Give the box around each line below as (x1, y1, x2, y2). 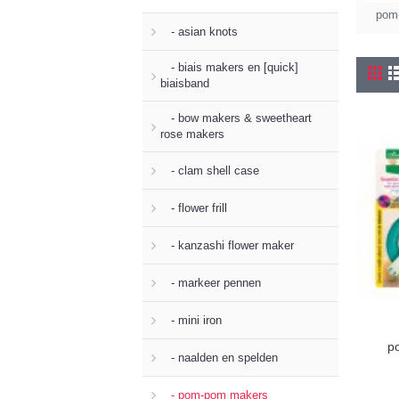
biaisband (160, 77, 209, 90)
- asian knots (160, 24, 238, 38)
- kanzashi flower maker (160, 238, 294, 252)
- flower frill (160, 200, 227, 215)
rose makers (160, 127, 224, 141)
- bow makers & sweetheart (160, 111, 312, 125)
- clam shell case (160, 163, 259, 177)
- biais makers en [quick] (160, 61, 298, 74)
